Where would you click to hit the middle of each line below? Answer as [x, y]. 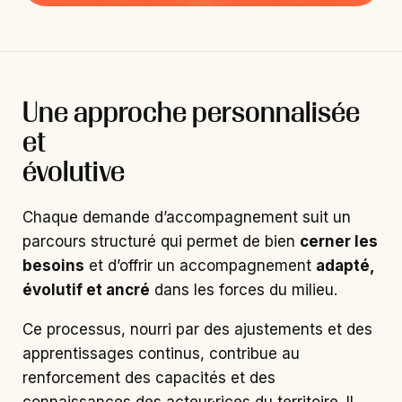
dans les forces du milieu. [244, 290]
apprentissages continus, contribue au [161, 354]
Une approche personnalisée [191, 111]
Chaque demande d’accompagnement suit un [187, 218]
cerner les [339, 242]
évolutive [74, 170]
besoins [53, 266]
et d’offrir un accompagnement [200, 266]
